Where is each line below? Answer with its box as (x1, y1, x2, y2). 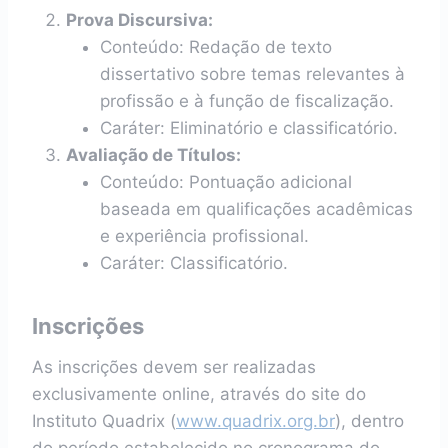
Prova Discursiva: (66, 10, 213, 30)
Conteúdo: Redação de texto (100, 37, 332, 57)
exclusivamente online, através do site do (32, 384, 366, 404)
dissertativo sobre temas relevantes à (100, 64, 405, 84)
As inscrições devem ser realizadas (32, 357, 316, 377)
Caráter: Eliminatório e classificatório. (100, 118, 398, 138)
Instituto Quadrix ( (32, 411, 176, 431)
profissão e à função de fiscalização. (100, 91, 394, 111)
